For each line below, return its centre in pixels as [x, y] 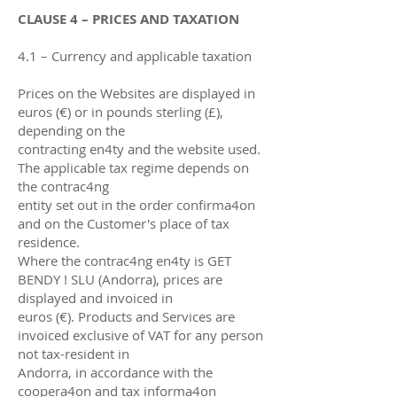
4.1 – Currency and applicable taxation [135, 55]
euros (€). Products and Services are [126, 316]
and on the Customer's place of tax [124, 223]
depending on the [71, 130]
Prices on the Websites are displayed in [136, 93]
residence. [49, 241]
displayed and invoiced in [95, 297]
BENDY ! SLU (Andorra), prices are [120, 279]
